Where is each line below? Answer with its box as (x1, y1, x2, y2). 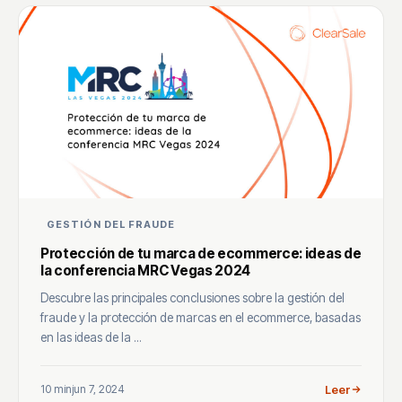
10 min (40, 382, 72, 397)
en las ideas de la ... (40, 329, 142, 345)
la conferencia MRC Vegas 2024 (40, 261, 251, 279)
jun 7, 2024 (72, 382, 125, 397)
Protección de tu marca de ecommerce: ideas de (40, 244, 362, 262)
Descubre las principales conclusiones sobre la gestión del (40, 290, 345, 305)
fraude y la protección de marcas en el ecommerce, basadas (40, 310, 361, 325)
